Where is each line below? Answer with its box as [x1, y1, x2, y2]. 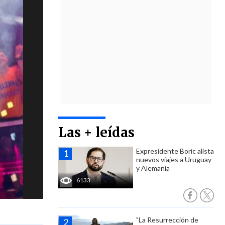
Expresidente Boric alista [136, 147, 214, 155]
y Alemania [136, 164, 170, 172]
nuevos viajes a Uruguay [136, 155, 211, 164]
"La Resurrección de [136, 215, 198, 224]
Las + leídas [58, 124, 135, 141]
